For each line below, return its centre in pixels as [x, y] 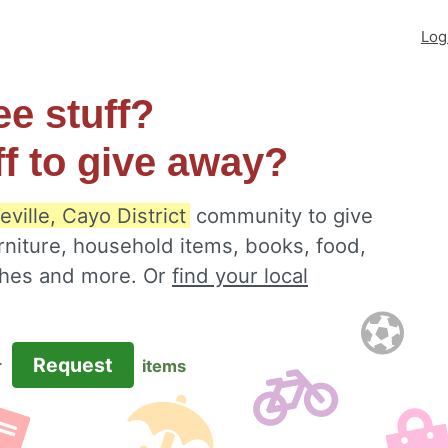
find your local [240, 275]
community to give [281, 215]
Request [72, 365]
